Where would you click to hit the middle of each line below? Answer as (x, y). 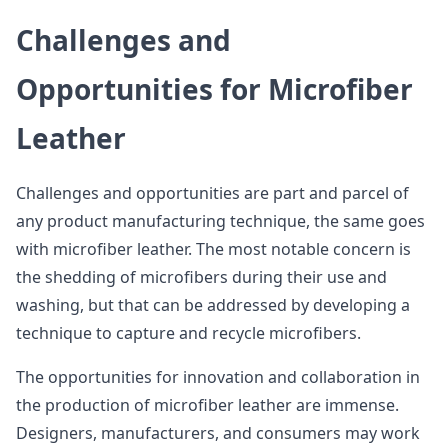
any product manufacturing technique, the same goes (220, 221)
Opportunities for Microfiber (214, 89)
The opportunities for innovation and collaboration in (218, 377)
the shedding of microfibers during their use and (201, 277)
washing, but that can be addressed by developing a (213, 305)
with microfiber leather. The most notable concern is (213, 249)
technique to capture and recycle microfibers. (188, 333)
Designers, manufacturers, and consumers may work (218, 433)
